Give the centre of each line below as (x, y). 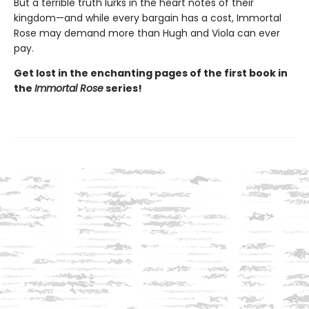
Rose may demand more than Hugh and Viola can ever (147, 33)
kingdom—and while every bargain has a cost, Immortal (148, 18)
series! (123, 89)
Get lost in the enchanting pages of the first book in (151, 73)
